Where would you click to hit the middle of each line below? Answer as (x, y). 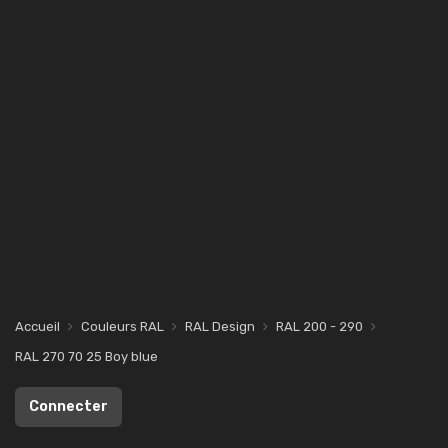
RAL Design (220, 326)
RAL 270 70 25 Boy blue (86, 356)
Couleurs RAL (122, 326)
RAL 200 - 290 (319, 326)
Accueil (37, 326)
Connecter (68, 406)
